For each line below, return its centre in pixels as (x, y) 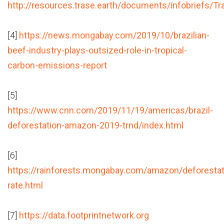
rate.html (25, 185)
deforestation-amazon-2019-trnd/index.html (95, 125)
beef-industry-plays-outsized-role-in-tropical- (97, 50)
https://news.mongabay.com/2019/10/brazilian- (114, 35)
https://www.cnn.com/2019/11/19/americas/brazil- (110, 110)
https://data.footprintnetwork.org (84, 215)
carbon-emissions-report (57, 65)
